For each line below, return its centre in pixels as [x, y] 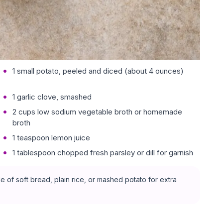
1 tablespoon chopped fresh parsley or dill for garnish [103, 153]
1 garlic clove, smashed [52, 97]
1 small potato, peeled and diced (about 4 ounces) [98, 71]
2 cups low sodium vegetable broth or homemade [98, 112]
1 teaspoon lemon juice [52, 138]
